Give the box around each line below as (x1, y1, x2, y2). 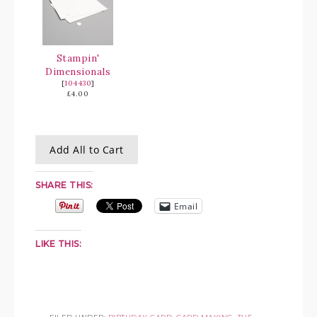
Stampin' (56, 52, 100, 64)
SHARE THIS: (35, 180, 93, 190)
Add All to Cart (50, 143, 124, 156)
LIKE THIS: (35, 238, 81, 249)
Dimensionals (45, 65, 110, 78)
